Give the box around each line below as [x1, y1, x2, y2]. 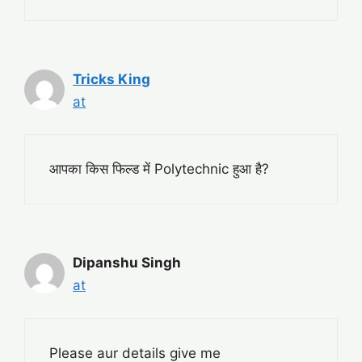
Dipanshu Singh [73, 255, 181, 271]
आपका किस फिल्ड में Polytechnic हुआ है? [49, 161, 269, 178]
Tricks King [73, 70, 150, 87]
